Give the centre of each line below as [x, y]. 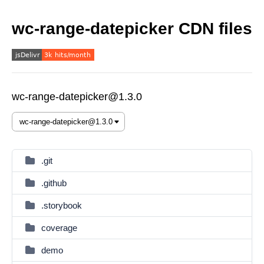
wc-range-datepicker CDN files [132, 29]
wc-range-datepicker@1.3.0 [77, 97]
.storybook [62, 205]
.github [54, 183]
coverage [59, 228]
